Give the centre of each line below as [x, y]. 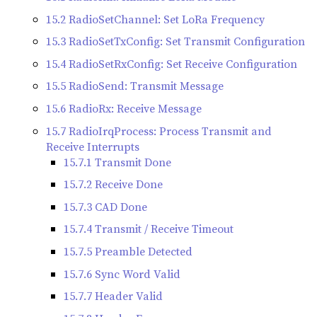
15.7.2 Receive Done [113, 184]
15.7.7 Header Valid [113, 296]
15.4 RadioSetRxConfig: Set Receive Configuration [172, 63]
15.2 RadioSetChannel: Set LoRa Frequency [155, 19]
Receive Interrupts [93, 146]
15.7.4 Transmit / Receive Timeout [149, 229]
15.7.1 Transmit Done [117, 162]
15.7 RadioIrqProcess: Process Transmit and [159, 131]
